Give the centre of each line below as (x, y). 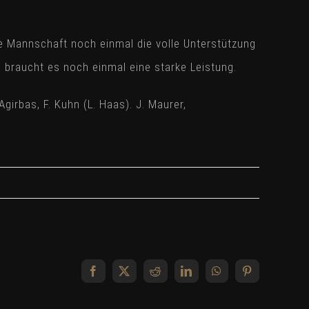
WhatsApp (248, 270)
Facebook (123, 270)
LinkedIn (215, 270)
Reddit (177, 270)
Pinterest (274, 270)
